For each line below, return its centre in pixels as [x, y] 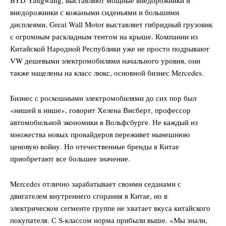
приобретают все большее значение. [70, 159]
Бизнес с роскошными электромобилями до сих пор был [103, 98]
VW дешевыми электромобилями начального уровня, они [105, 61]
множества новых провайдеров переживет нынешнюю [100, 134]
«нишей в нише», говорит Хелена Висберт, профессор [100, 110]
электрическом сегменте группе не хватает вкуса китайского [110, 208]
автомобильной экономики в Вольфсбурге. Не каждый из [104, 122]
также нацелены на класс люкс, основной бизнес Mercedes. [107, 73]
